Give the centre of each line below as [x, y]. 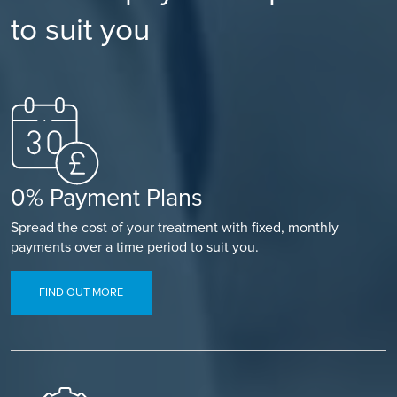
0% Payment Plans [107, 198]
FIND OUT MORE [81, 292]
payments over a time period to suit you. [135, 247]
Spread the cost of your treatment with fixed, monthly [175, 227]
